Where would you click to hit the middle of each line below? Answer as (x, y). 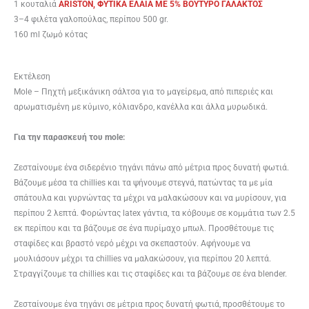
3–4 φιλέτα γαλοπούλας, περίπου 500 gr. (91, 19)
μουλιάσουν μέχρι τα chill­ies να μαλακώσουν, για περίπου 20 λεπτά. (142, 258)
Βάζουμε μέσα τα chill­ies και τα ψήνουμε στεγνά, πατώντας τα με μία (143, 182)
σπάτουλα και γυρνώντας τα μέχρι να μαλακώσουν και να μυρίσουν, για (150, 198)
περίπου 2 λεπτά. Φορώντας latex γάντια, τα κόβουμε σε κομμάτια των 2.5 (154, 213)
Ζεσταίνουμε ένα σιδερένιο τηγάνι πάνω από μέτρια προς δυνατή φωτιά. (151, 167)
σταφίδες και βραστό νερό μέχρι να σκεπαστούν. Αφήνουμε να (132, 243)
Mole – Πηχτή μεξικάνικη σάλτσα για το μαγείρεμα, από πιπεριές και (143, 91)
